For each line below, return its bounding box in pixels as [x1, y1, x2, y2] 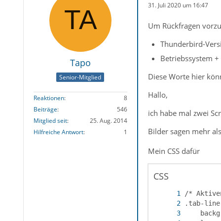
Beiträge [33, 105, 57, 114]
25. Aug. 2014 [89, 116, 127, 125]
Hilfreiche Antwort [33, 128, 83, 137]
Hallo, [147, 90, 168, 100]
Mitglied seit [33, 116, 67, 125]
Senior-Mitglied [59, 73, 102, 82]
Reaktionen [33, 94, 64, 103]
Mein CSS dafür [147, 146, 200, 156]
